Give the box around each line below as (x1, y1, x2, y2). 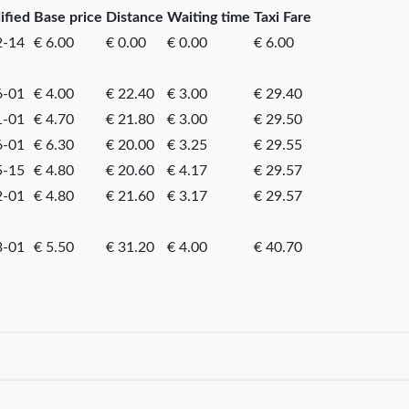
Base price (33, 9, 102, 25)
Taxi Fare (253, 9, 311, 25)
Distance (105, 9, 163, 25)
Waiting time (166, 9, 250, 25)
